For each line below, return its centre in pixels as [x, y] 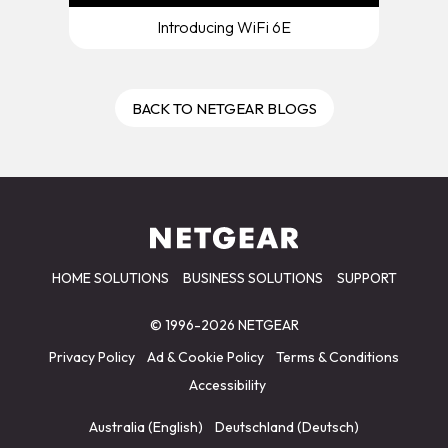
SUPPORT [366, 278]
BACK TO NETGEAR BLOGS [224, 109]
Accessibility [227, 385]
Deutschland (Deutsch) [287, 427]
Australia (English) [146, 427]
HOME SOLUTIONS [110, 278]
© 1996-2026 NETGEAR [224, 325]
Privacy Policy [92, 357]
